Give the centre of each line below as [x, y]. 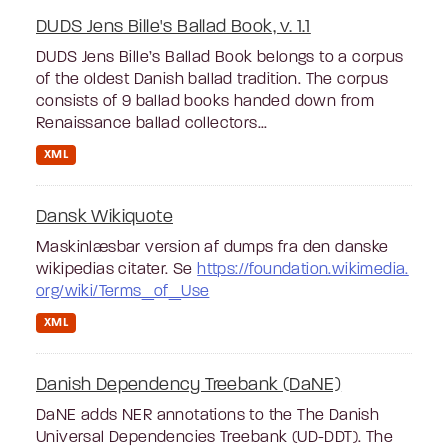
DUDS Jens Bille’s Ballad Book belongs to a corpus [220, 57]
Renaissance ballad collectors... [152, 123]
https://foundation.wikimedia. [303, 270]
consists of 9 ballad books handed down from [205, 101]
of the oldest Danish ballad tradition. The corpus [212, 79]
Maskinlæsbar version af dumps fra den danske [212, 248]
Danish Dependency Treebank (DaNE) [189, 386]
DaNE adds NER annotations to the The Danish [208, 416]
